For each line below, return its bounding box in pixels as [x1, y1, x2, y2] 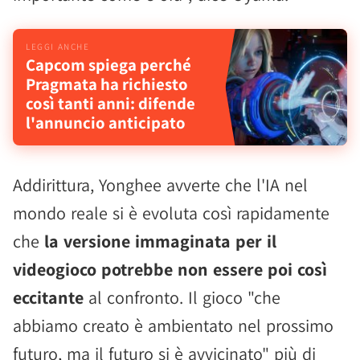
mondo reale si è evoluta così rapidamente [13, 202, 329, 224]
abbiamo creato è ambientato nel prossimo [13, 314, 333, 337]
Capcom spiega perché [26, 54, 191, 76]
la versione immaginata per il [44, 230, 276, 252]
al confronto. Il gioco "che [84, 286, 280, 309]
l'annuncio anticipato [26, 112, 186, 133]
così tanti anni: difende [26, 92, 195, 114]
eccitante [13, 286, 84, 309]
